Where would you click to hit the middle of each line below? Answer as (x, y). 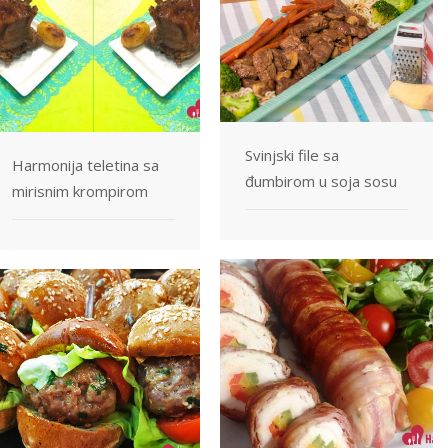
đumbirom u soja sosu (321, 180)
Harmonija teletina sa (85, 164)
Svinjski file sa (292, 154)
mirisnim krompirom (80, 190)
